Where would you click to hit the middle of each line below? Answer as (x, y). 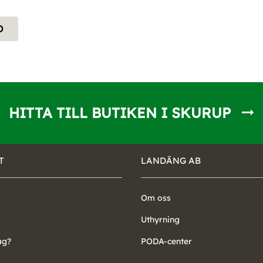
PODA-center (166, 241)
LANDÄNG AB (171, 160)
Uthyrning (160, 219)
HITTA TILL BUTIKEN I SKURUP (120, 112)
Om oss (156, 198)
